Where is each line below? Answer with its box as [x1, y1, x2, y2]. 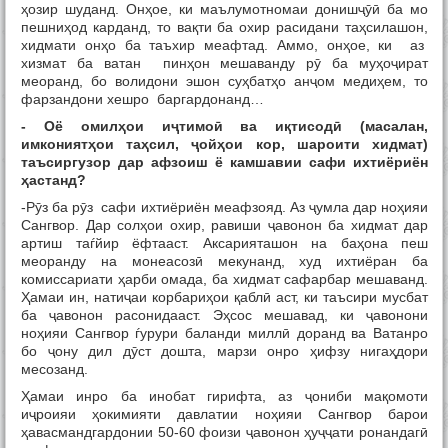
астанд [29, 172, 77, 189]
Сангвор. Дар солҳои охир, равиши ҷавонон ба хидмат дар [21, 217, 428, 234]
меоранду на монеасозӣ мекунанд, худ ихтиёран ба [21, 253, 428, 270]
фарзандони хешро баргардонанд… [21, 91, 264, 108]
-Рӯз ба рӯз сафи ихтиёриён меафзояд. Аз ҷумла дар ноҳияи [21, 199, 428, 216]
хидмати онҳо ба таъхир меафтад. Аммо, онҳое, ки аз [21, 37, 428, 54]
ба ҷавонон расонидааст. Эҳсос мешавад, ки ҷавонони [21, 307, 428, 324]
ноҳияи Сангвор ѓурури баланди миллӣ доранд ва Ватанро [21, 325, 428, 342]
